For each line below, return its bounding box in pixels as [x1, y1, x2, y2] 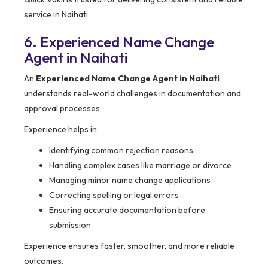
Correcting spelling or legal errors [49, 190, 179, 201]
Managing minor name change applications [49, 175, 211, 186]
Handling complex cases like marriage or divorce [49, 160, 232, 171]
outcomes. [24, 255, 63, 267]
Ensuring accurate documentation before [49, 205, 205, 216]
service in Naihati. [24, 9, 90, 20]
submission [49, 220, 91, 231]
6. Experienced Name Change [24, 33, 214, 51]
